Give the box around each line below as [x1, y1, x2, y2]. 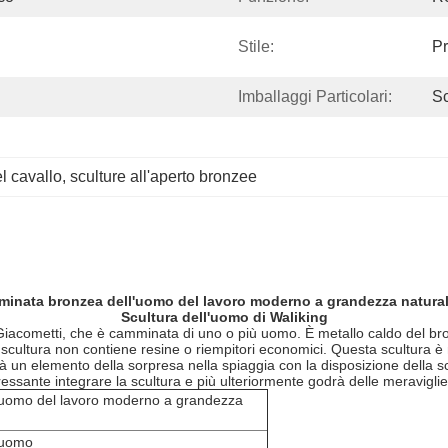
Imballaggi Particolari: [238, 88, 392, 105]
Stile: [238, 38, 274, 55]
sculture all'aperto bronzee [70, 168, 257, 185]
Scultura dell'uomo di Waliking [120, 309, 328, 325]
